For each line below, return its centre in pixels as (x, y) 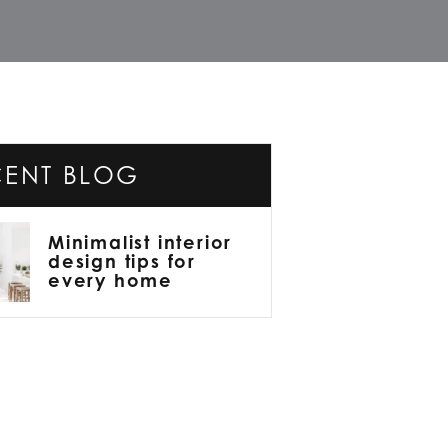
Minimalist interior (140, 242)
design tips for (122, 261)
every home (111, 280)
